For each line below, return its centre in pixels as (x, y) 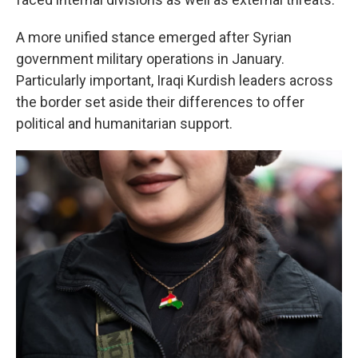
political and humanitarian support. (124, 123)
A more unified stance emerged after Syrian (154, 37)
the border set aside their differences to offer (160, 102)
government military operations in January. (150, 59)
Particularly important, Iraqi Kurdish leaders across (175, 80)
